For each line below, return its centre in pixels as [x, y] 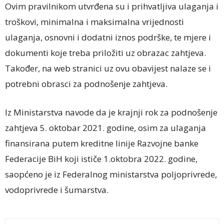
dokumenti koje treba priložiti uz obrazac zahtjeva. [105, 52]
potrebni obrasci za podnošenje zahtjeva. [86, 83]
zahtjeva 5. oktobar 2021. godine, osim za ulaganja [105, 127]
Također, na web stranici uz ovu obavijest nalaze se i [108, 68]
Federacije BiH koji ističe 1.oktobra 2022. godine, [101, 158]
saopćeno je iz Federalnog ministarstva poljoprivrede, [111, 174]
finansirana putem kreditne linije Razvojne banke [102, 143]
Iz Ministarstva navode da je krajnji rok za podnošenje [111, 112]
